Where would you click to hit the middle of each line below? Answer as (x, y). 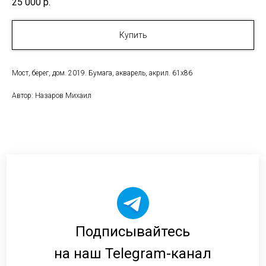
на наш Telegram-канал (133, 254)
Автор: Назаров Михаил (52, 96)
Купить (133, 35)
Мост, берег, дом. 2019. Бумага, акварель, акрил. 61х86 (102, 73)
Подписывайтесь (133, 232)
